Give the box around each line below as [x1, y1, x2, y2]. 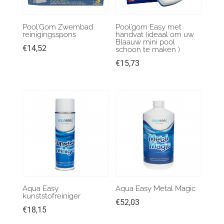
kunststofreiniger [22, 191, 80, 200]
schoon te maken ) [115, 44, 180, 54]
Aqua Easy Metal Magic [115, 183, 196, 193]
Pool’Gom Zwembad [22, 22, 93, 31]
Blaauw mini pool [115, 37, 175, 46]
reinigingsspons [22, 29, 76, 39]
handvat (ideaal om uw [115, 29, 194, 39]
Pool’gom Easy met [115, 22, 182, 31]
